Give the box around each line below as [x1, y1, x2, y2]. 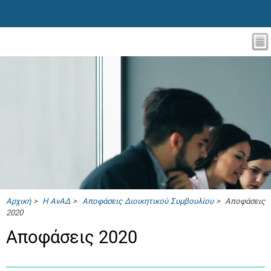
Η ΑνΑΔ [42, 197, 71, 206]
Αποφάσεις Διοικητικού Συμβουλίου [82, 197, 214, 206]
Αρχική [6, 197, 31, 206]
